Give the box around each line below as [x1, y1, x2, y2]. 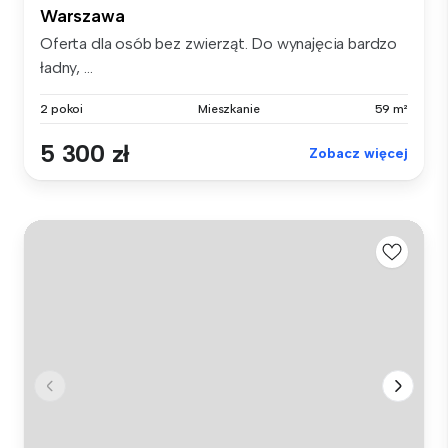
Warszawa [40, 4, 125, 27]
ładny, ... [40, 57, 93, 77]
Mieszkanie [197, 101, 260, 116]
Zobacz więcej [309, 144, 408, 162]
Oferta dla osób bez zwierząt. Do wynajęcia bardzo [40, 33, 398, 53]
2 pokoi [40, 101, 84, 116]
